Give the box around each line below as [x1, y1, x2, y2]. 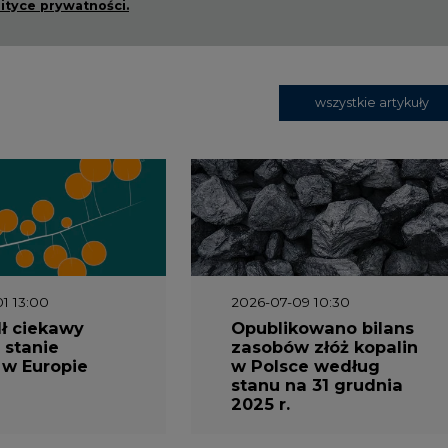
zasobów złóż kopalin [230, 337, 418, 358]
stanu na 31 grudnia [230, 375, 403, 396]
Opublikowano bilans [230, 318, 414, 339]
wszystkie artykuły [315, 94, 429, 110]
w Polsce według [230, 356, 380, 377]
